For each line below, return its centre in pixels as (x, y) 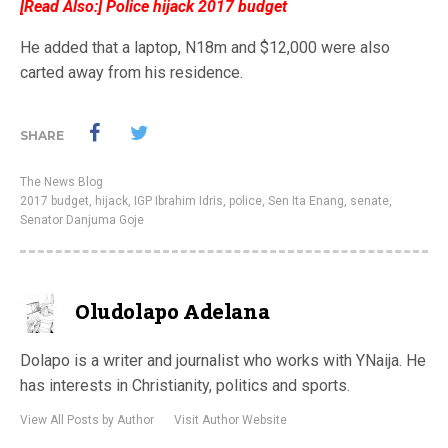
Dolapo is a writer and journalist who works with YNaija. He (223, 360)
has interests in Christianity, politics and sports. (185, 385)
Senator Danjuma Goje (82, 220)
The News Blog (61, 182)
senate (369, 201)
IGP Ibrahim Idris (178, 201)
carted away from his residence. (131, 72)
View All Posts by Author (87, 420)
